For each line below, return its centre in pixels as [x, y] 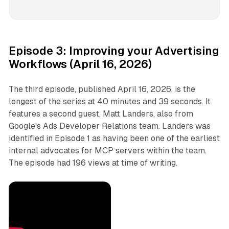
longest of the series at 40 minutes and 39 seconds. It [109, 102]
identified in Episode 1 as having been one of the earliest [114, 139]
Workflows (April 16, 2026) [80, 64]
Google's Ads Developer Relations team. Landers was [109, 126]
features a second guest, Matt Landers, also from [101, 114]
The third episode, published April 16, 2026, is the [102, 89]
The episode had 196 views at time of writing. [93, 163]
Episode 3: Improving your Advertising [114, 51]
